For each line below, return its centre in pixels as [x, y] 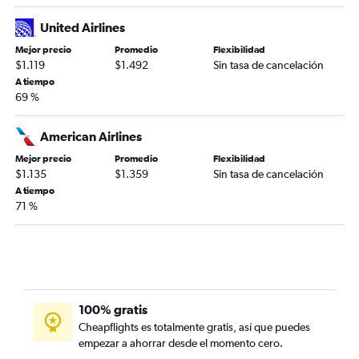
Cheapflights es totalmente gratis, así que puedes [194, 327]
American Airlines [91, 137]
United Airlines [83, 28]
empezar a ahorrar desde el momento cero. [181, 343]
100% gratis [113, 310]
